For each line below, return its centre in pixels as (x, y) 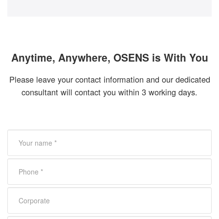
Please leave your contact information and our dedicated (109, 79)
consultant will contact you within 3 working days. (109, 92)
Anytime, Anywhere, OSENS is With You (109, 57)
